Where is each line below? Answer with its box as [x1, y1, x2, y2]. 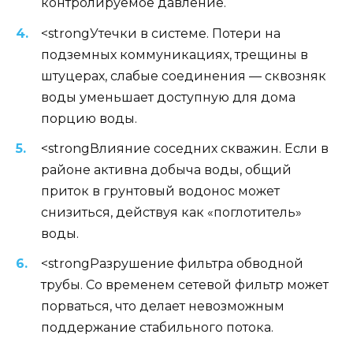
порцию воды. [41, 110, 137, 126]
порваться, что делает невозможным [41, 298, 284, 314]
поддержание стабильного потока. [41, 319, 273, 335]
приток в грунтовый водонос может [41, 183, 280, 199]
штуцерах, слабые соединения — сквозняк [41, 68, 326, 84]
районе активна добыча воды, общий [41, 162, 292, 177]
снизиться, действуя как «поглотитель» [41, 204, 302, 220]
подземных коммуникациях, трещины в [41, 46, 308, 62]
